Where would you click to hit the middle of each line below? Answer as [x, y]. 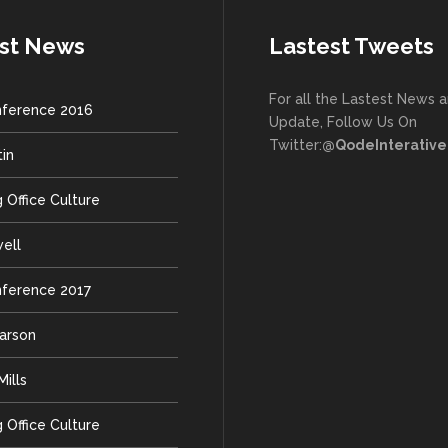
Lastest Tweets [351, 46]
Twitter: [295, 145]
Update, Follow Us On [343, 122]
